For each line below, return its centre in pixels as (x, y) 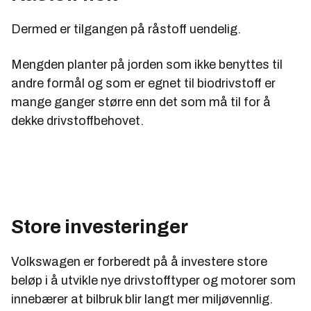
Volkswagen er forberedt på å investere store (139, 261)
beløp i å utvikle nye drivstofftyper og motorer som (153, 280)
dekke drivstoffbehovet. (77, 120)
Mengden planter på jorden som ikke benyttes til (147, 64)
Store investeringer (100, 226)
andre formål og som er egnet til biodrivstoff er (143, 83)
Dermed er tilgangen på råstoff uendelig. (126, 29)
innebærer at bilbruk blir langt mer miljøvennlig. (142, 299)
